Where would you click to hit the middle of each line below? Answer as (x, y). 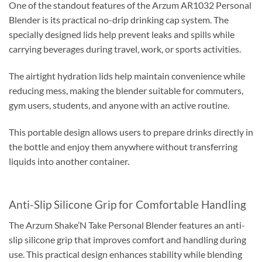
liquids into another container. (69, 161)
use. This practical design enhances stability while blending (125, 254)
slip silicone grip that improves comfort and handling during (127, 239)
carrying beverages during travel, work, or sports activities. (125, 49)
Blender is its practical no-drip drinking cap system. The (119, 19)
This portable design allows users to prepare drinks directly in (131, 132)
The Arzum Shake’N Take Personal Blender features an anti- (127, 225)
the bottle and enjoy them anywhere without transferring (123, 146)
